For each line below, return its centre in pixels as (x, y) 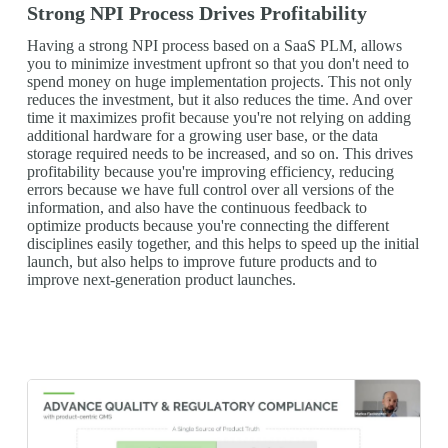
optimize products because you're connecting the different (207, 226)
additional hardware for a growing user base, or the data (202, 136)
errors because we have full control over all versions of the (210, 190)
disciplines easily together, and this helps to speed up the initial (222, 244)
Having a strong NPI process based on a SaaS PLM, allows (214, 46)
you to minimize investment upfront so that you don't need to (217, 64)
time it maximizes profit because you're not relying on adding (218, 118)
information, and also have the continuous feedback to (196, 208)
